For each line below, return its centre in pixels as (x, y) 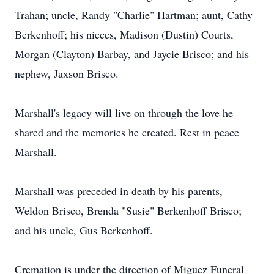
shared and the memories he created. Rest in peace (127, 132)
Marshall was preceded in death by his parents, (119, 191)
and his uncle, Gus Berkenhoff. (84, 230)
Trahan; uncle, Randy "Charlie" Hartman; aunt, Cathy (134, 15)
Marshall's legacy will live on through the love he (124, 113)
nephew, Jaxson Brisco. (67, 73)
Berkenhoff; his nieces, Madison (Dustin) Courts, (124, 34)
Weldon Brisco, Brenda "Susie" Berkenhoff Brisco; (128, 210)
